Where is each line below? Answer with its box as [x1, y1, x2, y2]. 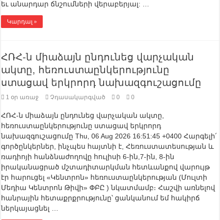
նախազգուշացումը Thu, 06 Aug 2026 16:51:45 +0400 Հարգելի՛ [1, 132, 217, 140]
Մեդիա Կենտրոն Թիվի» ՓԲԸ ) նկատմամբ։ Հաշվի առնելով [1, 184, 216, 192]
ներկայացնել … [1, 204, 59, 213]
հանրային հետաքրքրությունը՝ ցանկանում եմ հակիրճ [1, 194, 200, 202]
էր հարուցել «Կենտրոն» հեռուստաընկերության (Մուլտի [1, 173, 208, 182]
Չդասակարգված [50, 94, 106, 101]
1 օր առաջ [6, 94, 39, 101]
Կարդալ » [7, 18, 37, 26]
